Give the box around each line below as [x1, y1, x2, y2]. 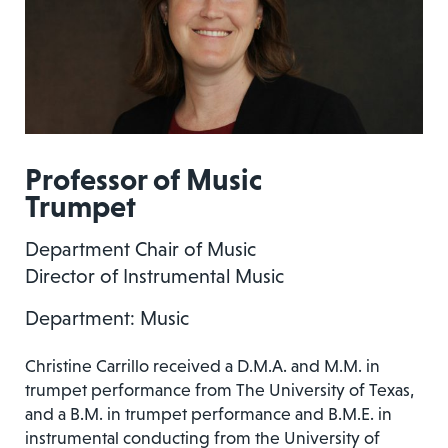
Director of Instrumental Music [25, 264, 284, 287]
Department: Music [25, 306, 189, 329]
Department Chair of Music [25, 237, 256, 260]
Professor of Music [25, 161, 262, 196]
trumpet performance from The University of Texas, [25, 379, 414, 400]
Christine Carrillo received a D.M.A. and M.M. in [25, 355, 380, 376]
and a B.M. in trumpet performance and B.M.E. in [25, 403, 392, 424]
